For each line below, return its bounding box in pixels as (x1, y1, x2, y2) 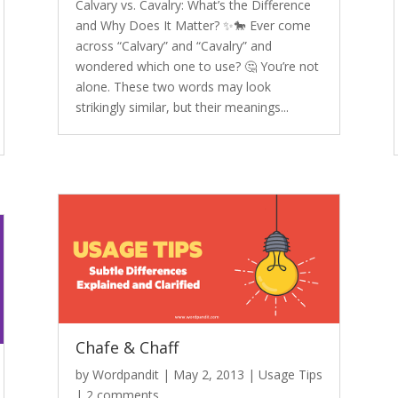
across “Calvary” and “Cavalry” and (75, 37, 272, 54)
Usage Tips (258, 366, 322, 383)
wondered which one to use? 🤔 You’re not (75, 58, 319, 75)
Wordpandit (92, 366, 159, 383)
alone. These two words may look (75, 78, 271, 95)
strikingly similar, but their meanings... (75, 99, 289, 115)
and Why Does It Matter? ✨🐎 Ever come (75, 17, 311, 34)
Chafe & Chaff (75, 337, 179, 358)
